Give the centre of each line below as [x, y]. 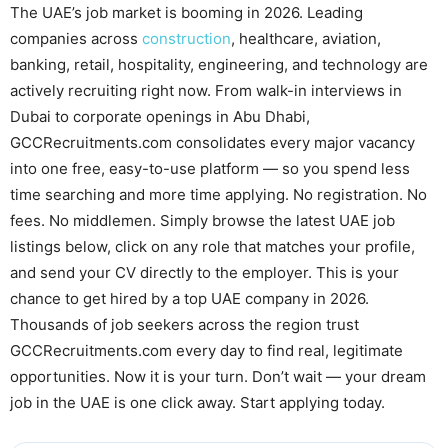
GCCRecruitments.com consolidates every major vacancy [212, 142]
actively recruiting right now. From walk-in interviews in [206, 90]
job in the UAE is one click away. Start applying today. [197, 402]
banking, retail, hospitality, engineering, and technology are [219, 64]
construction [186, 38]
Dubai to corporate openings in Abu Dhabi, [160, 116]
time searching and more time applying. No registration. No [218, 194]
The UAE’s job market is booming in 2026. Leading [186, 12]
